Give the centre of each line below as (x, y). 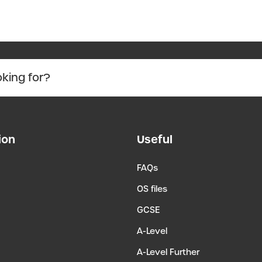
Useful (155, 139)
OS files (152, 189)
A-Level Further (168, 252)
